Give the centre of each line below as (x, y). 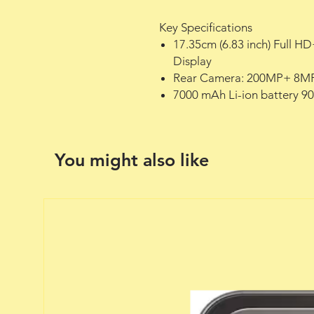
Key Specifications (206, 27)
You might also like (132, 159)
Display (192, 61)
